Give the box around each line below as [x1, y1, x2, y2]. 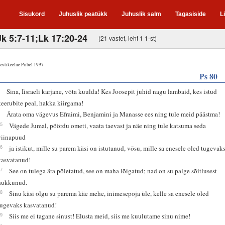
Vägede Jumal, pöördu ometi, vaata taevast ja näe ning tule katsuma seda [9, 121, 206, 130]
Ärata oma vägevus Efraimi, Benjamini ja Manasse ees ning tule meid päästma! [7, 109, 220, 119]
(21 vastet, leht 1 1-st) [98, 33, 157, 42]
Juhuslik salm [122, 11, 161, 18]
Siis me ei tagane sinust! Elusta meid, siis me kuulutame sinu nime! [9, 211, 191, 220]
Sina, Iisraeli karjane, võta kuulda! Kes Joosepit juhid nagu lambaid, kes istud [7, 86, 217, 96]
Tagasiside [175, 11, 206, 18]
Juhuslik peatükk [59, 11, 107, 18]
